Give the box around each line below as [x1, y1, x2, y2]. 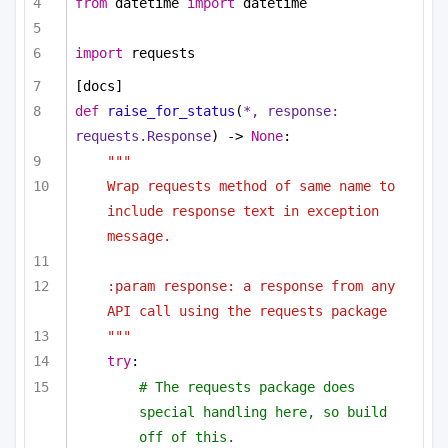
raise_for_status [107, 102, 235, 119]
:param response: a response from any [107, 278, 395, 295]
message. [107, 228, 171, 245]
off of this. [139, 428, 235, 445]
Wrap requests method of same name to [107, 178, 395, 195]
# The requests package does [139, 378, 355, 395]
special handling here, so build [139, 403, 387, 420]
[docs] [75, 77, 123, 94]
